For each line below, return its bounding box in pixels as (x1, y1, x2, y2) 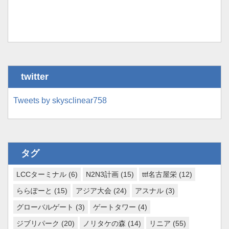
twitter (21, 72, 49, 82)
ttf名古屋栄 (142, 170, 177, 179)
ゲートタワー (93, 203, 136, 212)
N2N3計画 (86, 170, 119, 179)
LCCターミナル (16, 170, 66, 179)
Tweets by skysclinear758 (13, 96, 107, 105)
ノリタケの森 (83, 219, 126, 228)
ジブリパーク (16, 219, 59, 228)
